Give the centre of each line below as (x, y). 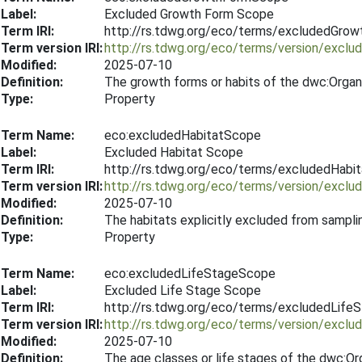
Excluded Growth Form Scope (189, 14)
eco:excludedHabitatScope (183, 135)
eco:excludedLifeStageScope (190, 274)
